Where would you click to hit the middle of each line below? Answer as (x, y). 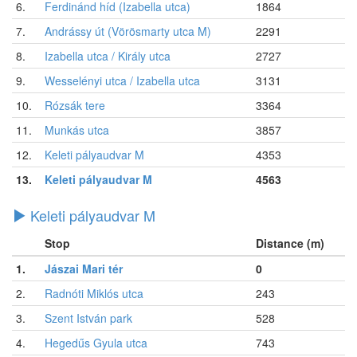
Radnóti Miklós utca (94, 293)
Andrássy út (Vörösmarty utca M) (128, 31)
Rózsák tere (75, 105)
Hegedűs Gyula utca (96, 342)
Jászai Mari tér (84, 268)
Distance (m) (290, 243)
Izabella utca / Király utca (108, 55)
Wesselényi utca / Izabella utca (122, 80)
